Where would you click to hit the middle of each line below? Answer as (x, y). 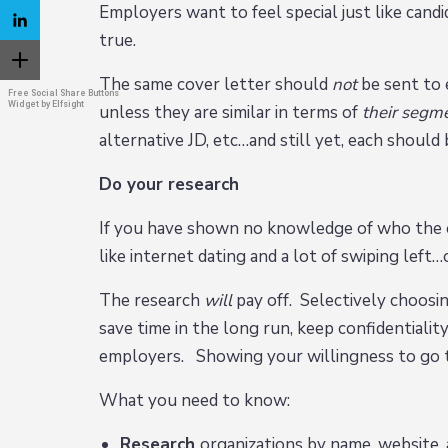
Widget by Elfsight (46, 104)
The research (152, 301)
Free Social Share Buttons (63, 93)
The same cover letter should (216, 85)
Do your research (169, 185)
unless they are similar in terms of (231, 113)
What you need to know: (195, 401)
